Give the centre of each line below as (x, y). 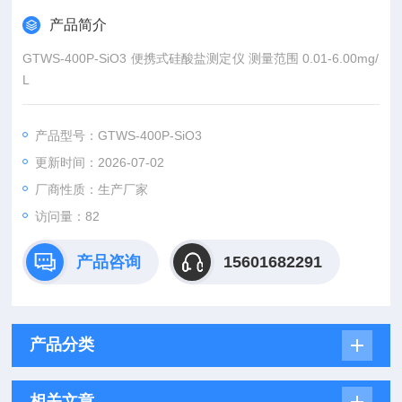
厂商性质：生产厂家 (92, 189)
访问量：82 (68, 216)
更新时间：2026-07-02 (100, 162)
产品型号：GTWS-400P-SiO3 (119, 135)
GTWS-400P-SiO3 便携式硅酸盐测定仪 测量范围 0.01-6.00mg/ (201, 58)
